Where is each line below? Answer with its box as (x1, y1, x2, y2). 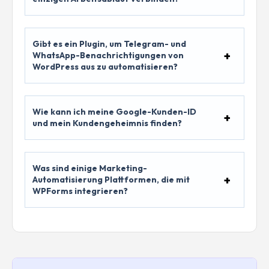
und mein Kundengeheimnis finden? (32, 118, 182, 129)
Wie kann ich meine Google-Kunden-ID (32, 106, 196, 118)
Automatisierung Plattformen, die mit (32, 174, 190, 186)
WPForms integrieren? (32, 186, 128, 197)
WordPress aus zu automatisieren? (32, 61, 178, 73)
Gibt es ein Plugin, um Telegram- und (32, 38, 186, 50)
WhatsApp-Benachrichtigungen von (32, 50, 184, 61)
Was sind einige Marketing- (32, 163, 147, 174)
